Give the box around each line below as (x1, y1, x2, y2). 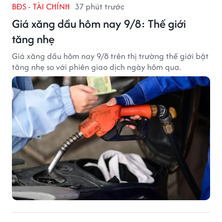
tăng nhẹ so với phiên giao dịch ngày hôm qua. (12, 60, 181, 73)
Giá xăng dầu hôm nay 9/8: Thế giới (12, 15, 186, 32)
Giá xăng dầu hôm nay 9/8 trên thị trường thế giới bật (12, 50, 209, 62)
